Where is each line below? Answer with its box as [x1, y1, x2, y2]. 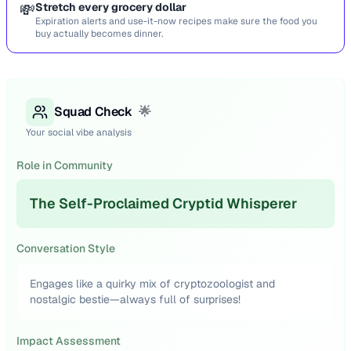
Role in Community [16, 158, 113, 172]
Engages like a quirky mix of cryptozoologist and [30, 277, 275, 291]
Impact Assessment [16, 334, 121, 348]
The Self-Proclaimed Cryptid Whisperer [30, 194, 297, 212]
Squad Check [54, 103, 132, 120]
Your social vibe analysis [26, 126, 132, 139]
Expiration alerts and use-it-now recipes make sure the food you [35, 15, 317, 27]
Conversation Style [16, 241, 115, 255]
